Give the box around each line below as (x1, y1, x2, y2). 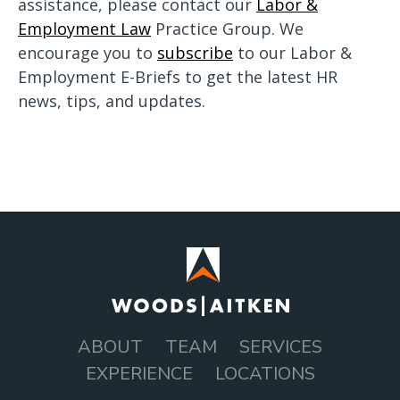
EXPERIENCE (85, 362, 193, 386)
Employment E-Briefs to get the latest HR (18, 66, 337, 87)
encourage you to (18, 42, 157, 63)
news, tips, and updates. (18, 90, 205, 112)
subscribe (157, 42, 233, 63)
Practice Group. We (151, 18, 304, 39)
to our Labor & (233, 42, 352, 63)
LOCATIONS (214, 362, 315, 386)
